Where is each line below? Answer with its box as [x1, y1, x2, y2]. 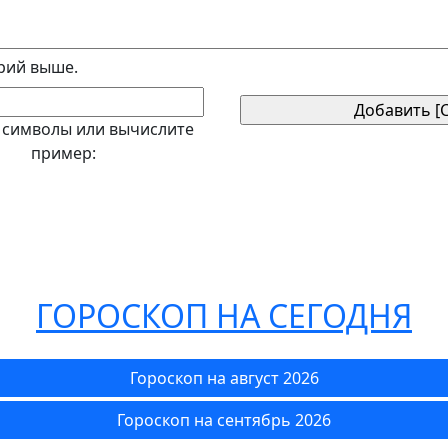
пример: [31, 142, 96, 164]
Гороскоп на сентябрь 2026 [117, 409, 331, 431]
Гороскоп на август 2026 [129, 367, 319, 389]
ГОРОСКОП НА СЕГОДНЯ [36, 294, 412, 337]
